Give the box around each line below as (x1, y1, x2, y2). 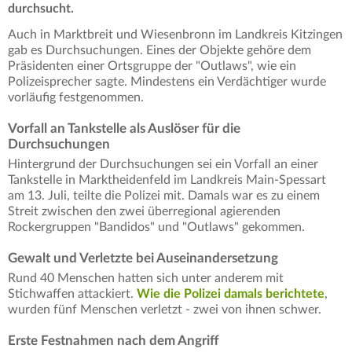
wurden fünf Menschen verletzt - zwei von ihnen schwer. (8, 303, 321, 317)
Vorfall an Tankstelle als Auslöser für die (8, 122, 240, 136)
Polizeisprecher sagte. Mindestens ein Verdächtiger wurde (8, 75, 326, 89)
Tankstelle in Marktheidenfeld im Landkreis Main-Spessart (8, 174, 326, 187)
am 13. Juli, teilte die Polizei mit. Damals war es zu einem (8, 189, 320, 203)
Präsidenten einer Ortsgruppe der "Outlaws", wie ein (8, 60, 296, 73)
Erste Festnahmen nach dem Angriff (8, 334, 219, 348)
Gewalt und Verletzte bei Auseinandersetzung (8, 251, 278, 266)
